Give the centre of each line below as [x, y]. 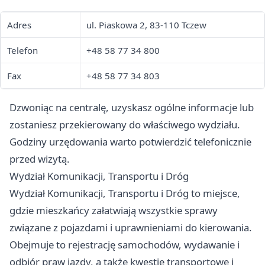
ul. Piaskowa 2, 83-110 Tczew [146, 25]
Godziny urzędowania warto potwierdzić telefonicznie [130, 142]
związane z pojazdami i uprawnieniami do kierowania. [131, 228]
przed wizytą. [40, 159]
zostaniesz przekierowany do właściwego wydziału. [125, 125]
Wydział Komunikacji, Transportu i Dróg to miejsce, [125, 193]
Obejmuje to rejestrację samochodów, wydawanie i [125, 245]
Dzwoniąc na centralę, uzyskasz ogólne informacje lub [132, 108]
